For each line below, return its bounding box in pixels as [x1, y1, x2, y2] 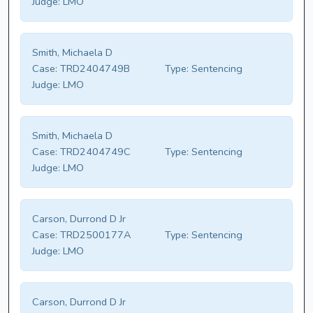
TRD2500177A [57, 228, 131, 242]
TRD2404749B [57, 61, 130, 76]
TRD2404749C [57, 145, 131, 159]
